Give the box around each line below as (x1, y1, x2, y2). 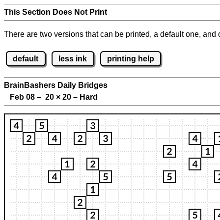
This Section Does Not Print (4, 8, 107, 16)
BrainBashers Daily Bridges (4, 81, 108, 90)
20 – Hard (60, 93, 98, 102)
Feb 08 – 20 (4, 93, 56, 102)
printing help (107, 54, 154, 63)
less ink (58, 54, 87, 63)
